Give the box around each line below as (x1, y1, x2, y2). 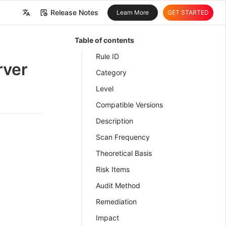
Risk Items (96, 165, 130, 174)
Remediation (96, 197, 137, 206)
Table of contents (75, 36, 134, 44)
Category (96, 68, 127, 77)
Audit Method (96, 181, 140, 190)
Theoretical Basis (96, 149, 152, 157)
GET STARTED (167, 9, 209, 16)
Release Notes (50, 8, 98, 17)
